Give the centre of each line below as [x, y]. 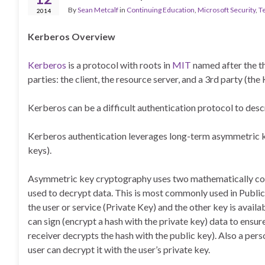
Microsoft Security [227, 10]
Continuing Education [161, 10]
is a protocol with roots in [120, 65]
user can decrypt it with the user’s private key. [119, 249]
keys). [40, 150]
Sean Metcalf [98, 10]
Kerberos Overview [72, 36]
